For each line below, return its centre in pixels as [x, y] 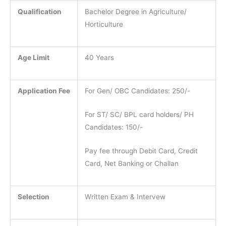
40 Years [99, 57]
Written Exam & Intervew [125, 196]
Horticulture [104, 24]
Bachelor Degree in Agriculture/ [135, 11]
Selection [33, 196]
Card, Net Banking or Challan [131, 163]
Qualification [39, 11]
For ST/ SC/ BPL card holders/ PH [139, 114]
